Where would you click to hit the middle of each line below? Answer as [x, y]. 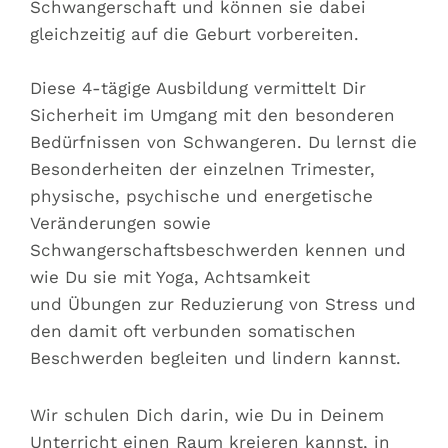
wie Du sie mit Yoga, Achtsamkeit [170, 277]
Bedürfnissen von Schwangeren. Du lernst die [223, 142]
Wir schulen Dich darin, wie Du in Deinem [207, 415]
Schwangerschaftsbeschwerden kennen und [218, 250]
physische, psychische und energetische [201, 196]
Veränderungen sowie [120, 223]
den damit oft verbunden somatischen [193, 331]
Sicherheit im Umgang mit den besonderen [212, 115]
